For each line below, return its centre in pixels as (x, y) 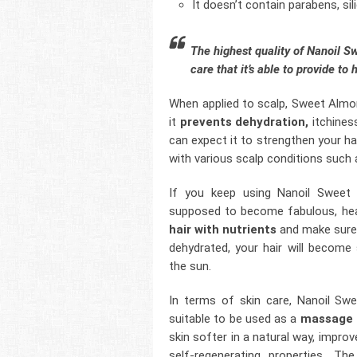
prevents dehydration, (244, 122)
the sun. (190, 267)
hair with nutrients (223, 230)
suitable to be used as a (235, 319)
